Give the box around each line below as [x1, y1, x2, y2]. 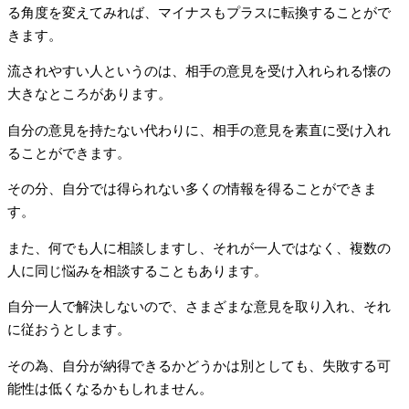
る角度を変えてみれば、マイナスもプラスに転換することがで [7, 5, 391, 20]
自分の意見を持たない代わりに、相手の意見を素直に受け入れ [7, 122, 391, 138]
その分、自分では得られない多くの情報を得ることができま [7, 182, 377, 197]
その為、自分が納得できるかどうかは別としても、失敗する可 [7, 358, 391, 373]
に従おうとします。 [7, 322, 131, 338]
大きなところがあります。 [7, 87, 172, 102]
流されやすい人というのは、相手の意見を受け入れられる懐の [7, 64, 391, 79]
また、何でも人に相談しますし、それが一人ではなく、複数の [7, 240, 391, 256]
